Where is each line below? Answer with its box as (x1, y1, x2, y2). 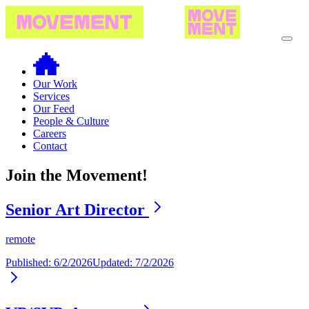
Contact (33, 140, 67, 152)
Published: (6, 257, 54, 269)
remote (6, 233, 35, 246)
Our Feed (33, 103, 74, 115)
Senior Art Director (6, 201, 149, 219)
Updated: (92, 257, 135, 269)
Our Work (33, 78, 77, 90)
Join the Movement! (6, 166, 148, 185)
